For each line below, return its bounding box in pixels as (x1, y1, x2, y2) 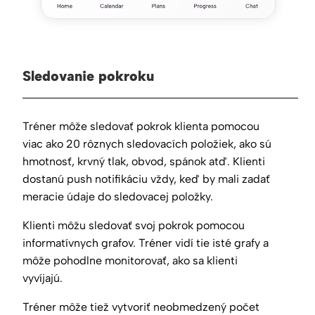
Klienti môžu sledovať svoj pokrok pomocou (22, 218, 245, 232)
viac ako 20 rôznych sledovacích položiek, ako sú (22, 136, 271, 150)
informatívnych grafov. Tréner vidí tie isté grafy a (22, 236, 269, 250)
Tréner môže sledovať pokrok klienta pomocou (22, 119, 259, 133)
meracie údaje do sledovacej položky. (22, 189, 213, 203)
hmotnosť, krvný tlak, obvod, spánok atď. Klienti (22, 154, 265, 168)
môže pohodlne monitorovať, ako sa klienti (22, 253, 238, 267)
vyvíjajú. (22, 271, 63, 285)
